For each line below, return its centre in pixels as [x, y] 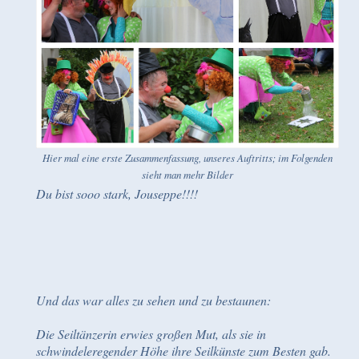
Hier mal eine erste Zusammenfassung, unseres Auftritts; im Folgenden [188, 157]
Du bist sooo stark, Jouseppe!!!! [117, 194]
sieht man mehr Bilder [188, 174]
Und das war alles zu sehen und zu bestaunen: [153, 300]
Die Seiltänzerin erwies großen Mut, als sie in [151, 334]
